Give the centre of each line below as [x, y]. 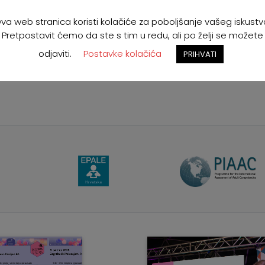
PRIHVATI [200, 54]
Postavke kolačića [122, 53]
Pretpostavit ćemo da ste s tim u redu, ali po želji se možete [132, 35]
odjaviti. [55, 53]
